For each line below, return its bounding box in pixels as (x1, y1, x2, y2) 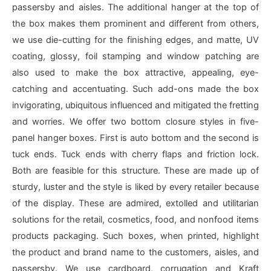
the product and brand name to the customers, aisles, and (12, 247, 259, 258)
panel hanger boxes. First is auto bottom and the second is (12, 132, 259, 144)
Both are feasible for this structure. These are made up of (12, 165, 259, 177)
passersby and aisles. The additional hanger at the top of (12, 2, 259, 13)
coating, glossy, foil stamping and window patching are (12, 51, 259, 62)
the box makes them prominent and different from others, (12, 18, 259, 30)
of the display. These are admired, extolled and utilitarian (12, 198, 259, 209)
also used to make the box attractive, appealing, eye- (12, 67, 259, 79)
